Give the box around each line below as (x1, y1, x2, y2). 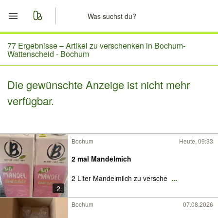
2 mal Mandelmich (72, 154, 131, 163)
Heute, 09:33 (179, 137, 213, 145)
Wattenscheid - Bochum (7, 48, 89, 59)
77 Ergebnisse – (7, 40, 66, 51)
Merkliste (29, 62, 67, 75)
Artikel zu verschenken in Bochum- (66, 40, 185, 51)
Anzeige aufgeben (29, 109, 104, 122)
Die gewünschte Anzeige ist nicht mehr (7, 77, 190, 92)
